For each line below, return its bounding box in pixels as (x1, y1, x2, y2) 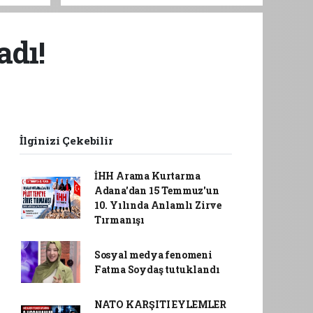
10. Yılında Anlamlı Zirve (94, 198, 222, 212)
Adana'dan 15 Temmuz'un (94, 183, 219, 197)
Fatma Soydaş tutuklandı (94, 262, 220, 276)
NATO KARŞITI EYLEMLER (94, 297, 226, 311)
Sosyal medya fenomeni (94, 247, 212, 261)
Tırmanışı (94, 212, 145, 226)
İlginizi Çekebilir (20, 133, 113, 147)
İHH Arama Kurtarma (94, 168, 201, 182)
